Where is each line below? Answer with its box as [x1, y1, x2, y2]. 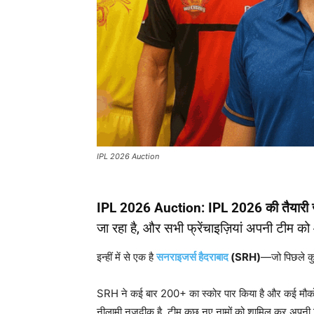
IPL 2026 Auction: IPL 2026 [97, 200, 266, 217]
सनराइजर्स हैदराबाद [156, 250, 228, 264]
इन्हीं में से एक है [97, 250, 156, 264]
